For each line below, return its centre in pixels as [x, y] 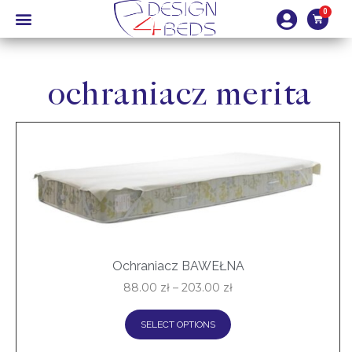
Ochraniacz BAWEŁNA [178, 266]
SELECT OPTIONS [178, 324]
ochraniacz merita [180, 95]
